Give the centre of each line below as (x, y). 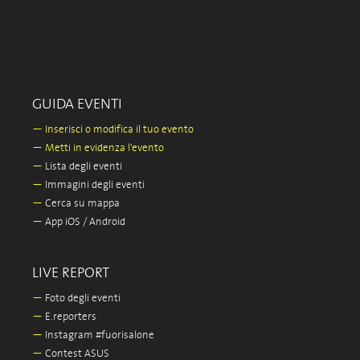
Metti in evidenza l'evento (103, 148)
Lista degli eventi (82, 167)
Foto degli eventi (82, 299)
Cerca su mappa (81, 204)
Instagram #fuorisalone (98, 335)
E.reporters (70, 317)
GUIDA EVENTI (77, 104)
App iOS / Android (84, 222)
